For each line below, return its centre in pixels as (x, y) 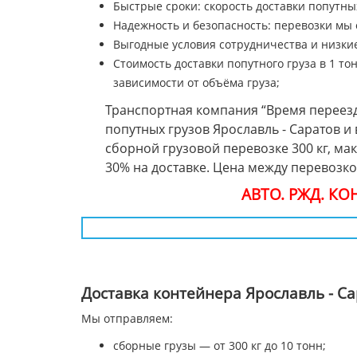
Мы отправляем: (127, 318)
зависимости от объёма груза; (196, 82)
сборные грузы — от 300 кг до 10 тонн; (220, 345)
